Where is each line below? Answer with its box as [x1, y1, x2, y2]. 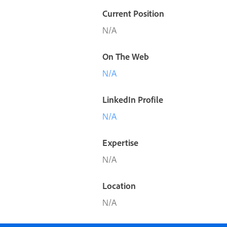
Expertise [102, 137, 138, 149]
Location [102, 180, 136, 192]
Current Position [102, 8, 164, 20]
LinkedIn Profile [102, 94, 163, 106]
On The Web [102, 51, 149, 63]
